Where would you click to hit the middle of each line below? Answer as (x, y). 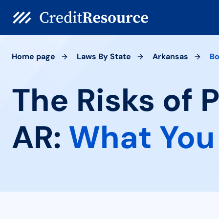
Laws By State (104, 56)
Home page (33, 56)
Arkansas (170, 56)
